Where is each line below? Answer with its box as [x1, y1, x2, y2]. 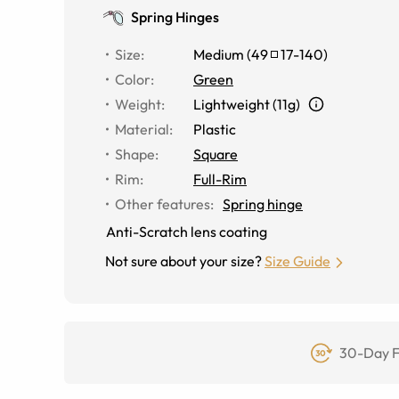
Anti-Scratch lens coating [106, 223, 267, 240]
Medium [193, 45, 244, 63]
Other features [115, 195, 210, 213]
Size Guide [265, 252, 330, 270]
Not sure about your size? [105, 252, 262, 270]
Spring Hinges [131, 8, 219, 26]
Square [193, 145, 238, 163]
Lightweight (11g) [193, 95, 300, 113]
